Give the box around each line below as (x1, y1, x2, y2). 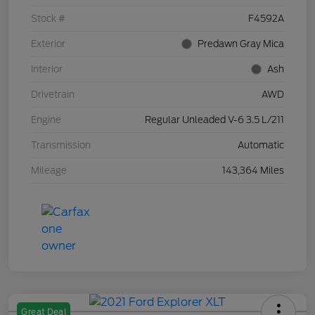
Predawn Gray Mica (198, 39, 284, 50)
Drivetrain (31, 89, 75, 101)
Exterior (31, 39, 65, 50)
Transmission (31, 140, 91, 151)
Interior (31, 64, 63, 75)
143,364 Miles (222, 165, 284, 176)
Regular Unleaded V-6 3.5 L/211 (145, 115, 284, 126)
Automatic (238, 140, 284, 151)
